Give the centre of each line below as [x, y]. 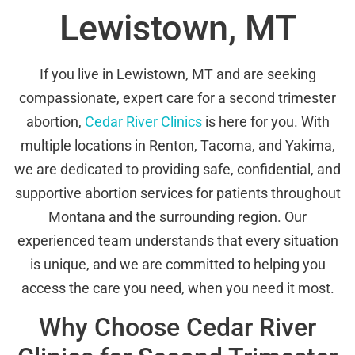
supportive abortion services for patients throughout [177, 193]
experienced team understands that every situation [177, 241]
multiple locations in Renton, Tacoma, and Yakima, [177, 146]
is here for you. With [265, 122]
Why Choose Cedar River [177, 327]
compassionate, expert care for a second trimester [177, 98]
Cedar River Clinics [143, 122]
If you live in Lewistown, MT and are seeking [177, 74]
